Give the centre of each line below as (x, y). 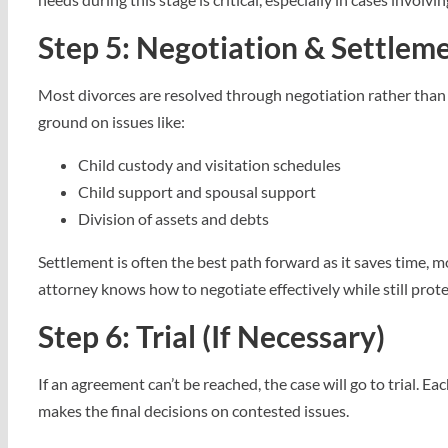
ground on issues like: (111, 121)
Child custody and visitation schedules (209, 164)
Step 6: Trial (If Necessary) (211, 336)
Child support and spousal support (197, 191)
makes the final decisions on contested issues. (193, 410)
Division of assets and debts (173, 218)
